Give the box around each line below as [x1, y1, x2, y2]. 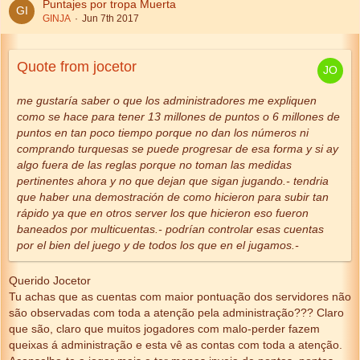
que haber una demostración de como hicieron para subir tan [17, 190, 329, 203]
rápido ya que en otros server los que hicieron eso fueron [17, 207, 309, 219]
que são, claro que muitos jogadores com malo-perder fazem [9, 322, 320, 335]
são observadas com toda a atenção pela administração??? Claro [9, 306, 344, 319]
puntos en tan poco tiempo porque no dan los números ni [17, 126, 309, 139]
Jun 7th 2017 [82, 13, 139, 24]
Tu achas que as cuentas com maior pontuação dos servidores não [9, 290, 351, 303]
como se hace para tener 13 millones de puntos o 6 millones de [17, 110, 340, 123]
